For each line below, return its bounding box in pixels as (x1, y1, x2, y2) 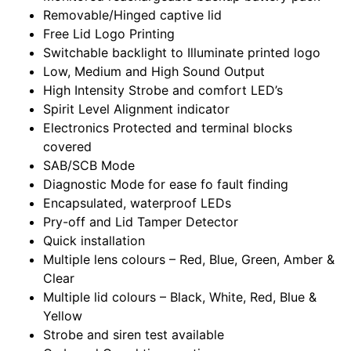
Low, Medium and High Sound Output (43, 63, 265, 79)
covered (43, 139, 92, 154)
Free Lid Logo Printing (43, 26, 175, 42)
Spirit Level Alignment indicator (43, 101, 230, 117)
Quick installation (43, 233, 145, 248)
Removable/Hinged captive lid (43, 7, 222, 23)
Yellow (43, 308, 82, 324)
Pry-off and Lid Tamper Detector (43, 214, 238, 230)
